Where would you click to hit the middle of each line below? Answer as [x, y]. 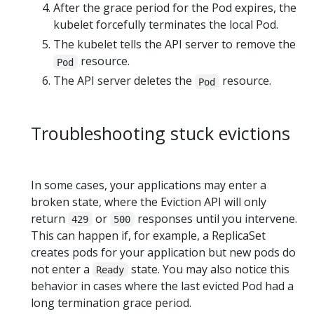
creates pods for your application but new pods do [163, 252]
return [49, 218]
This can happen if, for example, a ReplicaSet [148, 235]
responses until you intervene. [216, 218]
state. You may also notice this [209, 269]
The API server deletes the [124, 81]
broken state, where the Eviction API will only [149, 202]
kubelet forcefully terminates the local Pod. [166, 25]
